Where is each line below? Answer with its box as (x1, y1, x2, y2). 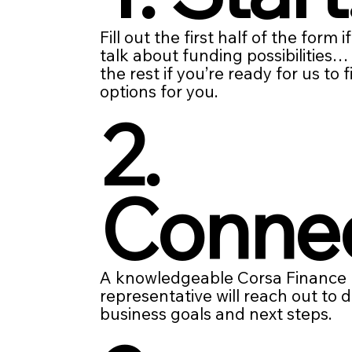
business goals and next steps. (100, 303, 332, 324)
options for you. (100, 80, 218, 101)
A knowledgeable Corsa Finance (100, 267, 347, 288)
